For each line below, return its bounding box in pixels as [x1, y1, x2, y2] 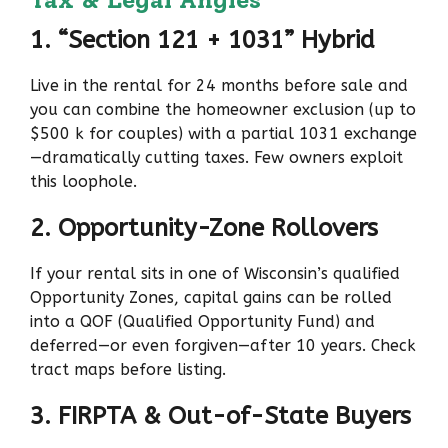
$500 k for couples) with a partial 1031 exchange [30, 123, 417, 143]
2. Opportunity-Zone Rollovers [30, 213, 378, 242]
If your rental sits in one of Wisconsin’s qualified [30, 263, 400, 283]
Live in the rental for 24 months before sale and [30, 75, 408, 95]
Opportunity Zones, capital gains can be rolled [30, 287, 392, 307]
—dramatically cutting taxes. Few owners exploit [30, 147, 403, 167]
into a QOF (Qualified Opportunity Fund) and [30, 311, 375, 331]
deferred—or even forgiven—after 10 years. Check [30, 335, 416, 355]
